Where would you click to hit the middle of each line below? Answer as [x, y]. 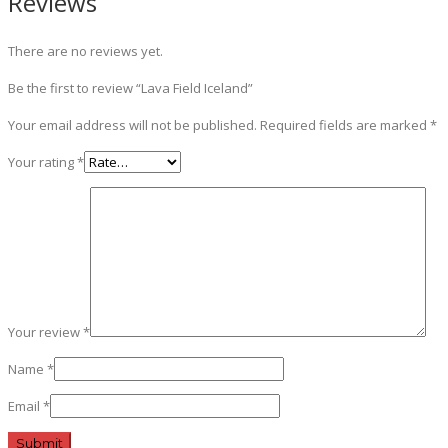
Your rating [42, 161]
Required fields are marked [345, 124]
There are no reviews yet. [85, 50]
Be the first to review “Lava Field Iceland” [130, 87]
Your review [45, 331]
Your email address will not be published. [132, 124]
